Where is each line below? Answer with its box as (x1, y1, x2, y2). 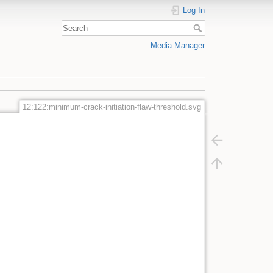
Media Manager (151, 40, 205, 50)
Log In (183, 5, 205, 15)
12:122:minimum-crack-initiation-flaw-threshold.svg (23, 102, 202, 112)
